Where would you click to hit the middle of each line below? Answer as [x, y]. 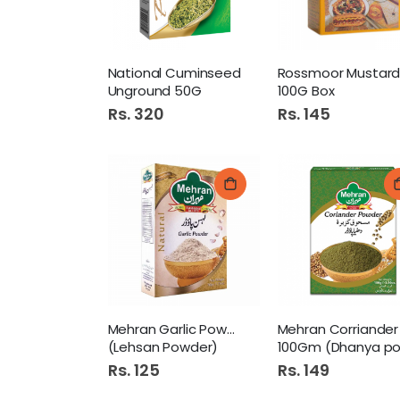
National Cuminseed [174, 72]
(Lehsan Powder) [163, 347]
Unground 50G [154, 90]
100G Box [306, 90]
